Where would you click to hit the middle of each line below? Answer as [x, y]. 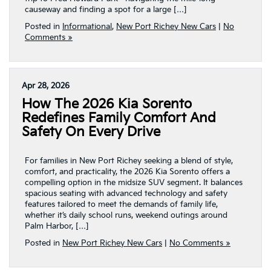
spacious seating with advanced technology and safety [126, 194]
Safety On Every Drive [91, 132]
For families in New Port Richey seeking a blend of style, [129, 161]
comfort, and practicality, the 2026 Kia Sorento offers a [127, 172]
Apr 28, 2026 [46, 86]
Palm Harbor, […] [57, 226]
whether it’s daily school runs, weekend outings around [126, 215]
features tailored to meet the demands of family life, [121, 204]
